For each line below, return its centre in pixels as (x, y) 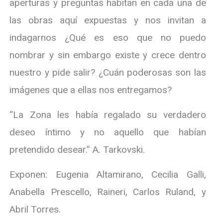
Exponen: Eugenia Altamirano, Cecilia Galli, (108, 174)
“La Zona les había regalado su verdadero (108, 114)
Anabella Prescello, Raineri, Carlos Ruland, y (108, 192)
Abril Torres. (35, 209)
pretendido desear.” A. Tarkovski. (79, 149)
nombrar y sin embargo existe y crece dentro (108, 55)
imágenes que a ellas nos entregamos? (91, 90)
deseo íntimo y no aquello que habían (108, 132)
